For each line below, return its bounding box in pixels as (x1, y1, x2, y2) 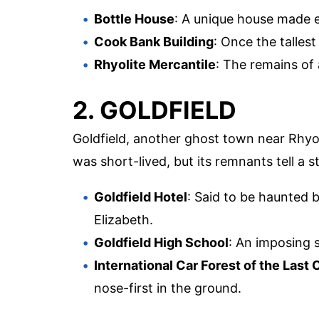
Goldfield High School (94, 235, 229, 251)
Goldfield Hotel (94, 189, 187, 205)
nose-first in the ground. (94, 281, 241, 296)
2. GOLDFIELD (73, 95, 236, 125)
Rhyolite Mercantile (94, 56, 216, 72)
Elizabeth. (94, 212, 153, 228)
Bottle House (94, 11, 174, 26)
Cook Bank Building (94, 33, 214, 49)
